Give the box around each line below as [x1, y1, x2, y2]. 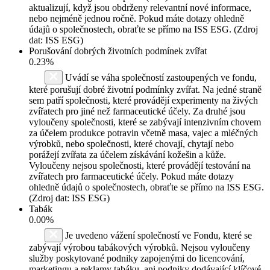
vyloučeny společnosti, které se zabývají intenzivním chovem [29, 116, 261, 127]
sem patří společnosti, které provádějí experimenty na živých [29, 95, 258, 105]
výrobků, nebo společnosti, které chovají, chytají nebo [29, 138, 234, 149]
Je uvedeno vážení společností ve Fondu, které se [63, 230, 252, 240]
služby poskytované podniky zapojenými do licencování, [29, 253, 245, 263]
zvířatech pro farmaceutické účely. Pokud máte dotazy [29, 171, 234, 181]
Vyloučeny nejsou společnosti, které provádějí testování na [29, 160, 251, 171]
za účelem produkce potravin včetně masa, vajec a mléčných [29, 127, 258, 138]
